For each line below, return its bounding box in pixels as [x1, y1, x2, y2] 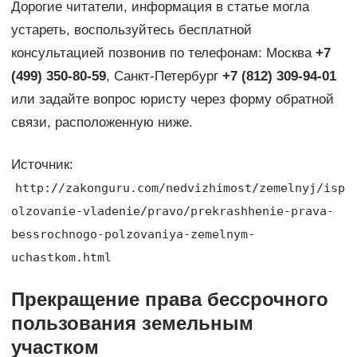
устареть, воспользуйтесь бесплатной [10, 22, 252, 37]
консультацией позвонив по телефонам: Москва [10, 45, 316, 61]
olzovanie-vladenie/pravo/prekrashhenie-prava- [10, 203, 334, 218]
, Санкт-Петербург [105, 68, 222, 84]
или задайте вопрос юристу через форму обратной [10, 91, 334, 107]
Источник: [10, 156, 73, 172]
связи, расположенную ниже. [10, 114, 193, 130]
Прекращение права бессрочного [10, 288, 328, 310]
